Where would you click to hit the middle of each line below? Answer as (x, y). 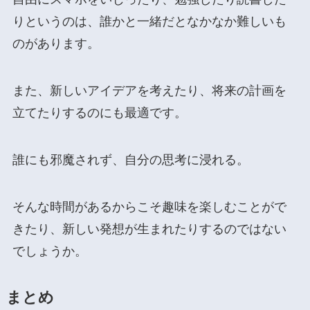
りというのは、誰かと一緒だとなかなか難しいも (149, 22)
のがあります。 (56, 44)
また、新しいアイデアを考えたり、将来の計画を (149, 91)
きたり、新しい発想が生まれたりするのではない (149, 229)
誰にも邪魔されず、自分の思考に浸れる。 (130, 160)
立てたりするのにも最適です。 (99, 113)
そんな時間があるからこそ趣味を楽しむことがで (149, 207)
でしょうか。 (49, 251)
